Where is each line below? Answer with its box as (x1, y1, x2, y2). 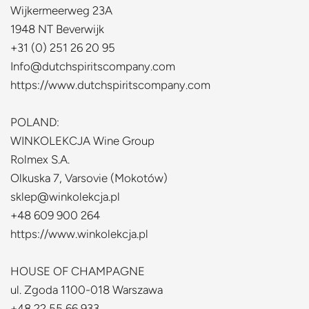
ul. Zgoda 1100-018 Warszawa (10, 283, 163, 297)
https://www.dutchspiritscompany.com (10, 78, 210, 92)
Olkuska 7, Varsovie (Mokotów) (10, 171, 168, 185)
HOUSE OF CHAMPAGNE (10, 264, 145, 278)
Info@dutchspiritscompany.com (10, 59, 175, 73)
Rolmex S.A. (10, 152, 70, 166)
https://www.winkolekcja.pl (10, 227, 148, 241)
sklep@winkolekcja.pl (10, 190, 120, 203)
